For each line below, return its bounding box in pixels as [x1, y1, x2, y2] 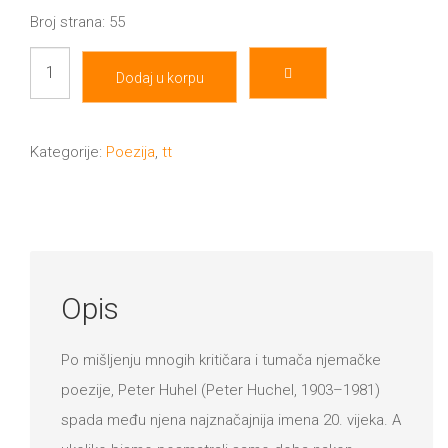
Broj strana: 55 [30, 13, 125, 32]
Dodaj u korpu [115, 70, 204, 87]
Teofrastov [29, 52, 102, 71]
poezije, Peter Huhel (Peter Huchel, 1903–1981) [61, 380, 380, 399]
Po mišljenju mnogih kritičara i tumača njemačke [61, 350, 381, 369]
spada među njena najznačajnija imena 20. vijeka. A [61, 410, 401, 429]
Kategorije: [30, 143, 106, 162]
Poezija [106, 143, 155, 162]
